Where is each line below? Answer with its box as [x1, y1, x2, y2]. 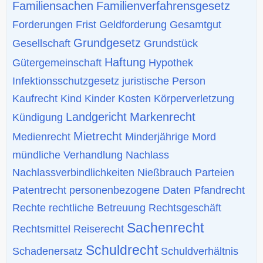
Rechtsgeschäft [149, 201, 221, 214]
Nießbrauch [137, 166, 192, 178]
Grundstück [144, 37, 198, 49]
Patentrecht [12, 184, 66, 196]
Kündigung [12, 111, 63, 123]
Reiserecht [73, 222, 124, 235]
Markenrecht [130, 110, 195, 123]
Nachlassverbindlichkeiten [12, 166, 134, 178]
